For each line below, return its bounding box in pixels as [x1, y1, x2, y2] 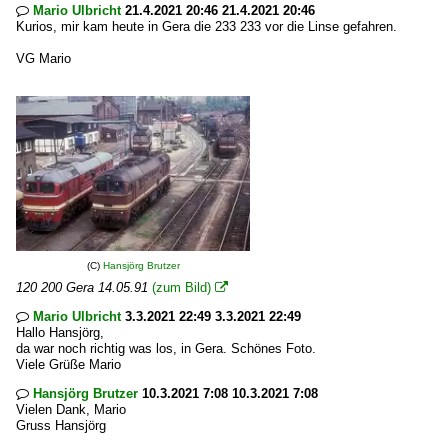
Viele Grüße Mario [16, 357, 121, 372]
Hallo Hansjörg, [16, 325, 104, 340]
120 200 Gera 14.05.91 [16, 280, 148, 295]
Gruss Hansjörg [16, 418, 106, 433]
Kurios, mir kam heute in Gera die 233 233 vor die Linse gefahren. [16, 19, 397, 34]
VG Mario [16, 51, 71, 66]
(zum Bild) [152, 280, 211, 295]
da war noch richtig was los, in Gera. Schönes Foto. [16, 341, 316, 356]
